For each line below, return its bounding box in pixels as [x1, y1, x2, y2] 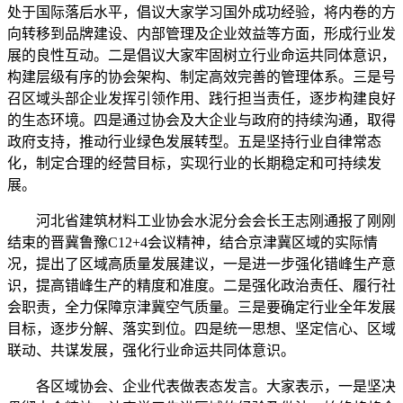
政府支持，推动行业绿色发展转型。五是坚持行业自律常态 [7, 133, 381, 149]
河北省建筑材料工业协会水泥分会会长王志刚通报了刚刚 [7, 212, 396, 228]
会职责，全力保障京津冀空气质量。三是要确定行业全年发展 [7, 299, 396, 315]
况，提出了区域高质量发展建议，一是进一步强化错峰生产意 [7, 255, 396, 272]
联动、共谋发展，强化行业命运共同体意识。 [7, 342, 295, 358]
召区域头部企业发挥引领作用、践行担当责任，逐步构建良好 [7, 90, 396, 106]
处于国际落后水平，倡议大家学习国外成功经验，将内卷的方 [7, 4, 396, 20]
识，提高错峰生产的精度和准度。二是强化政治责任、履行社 [7, 277, 396, 293]
